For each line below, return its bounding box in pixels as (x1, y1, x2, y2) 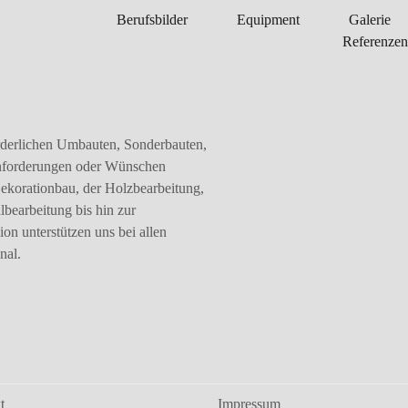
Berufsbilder (117, 12, 188, 27)
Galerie (349, 12, 391, 27)
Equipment (237, 12, 300, 27)
